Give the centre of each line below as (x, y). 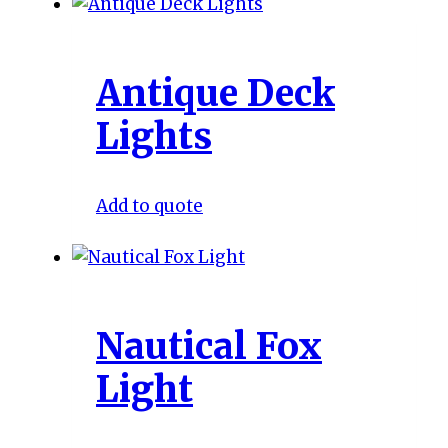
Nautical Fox (209, 346)
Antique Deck (215, 94)
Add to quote (149, 206)
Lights (154, 137)
